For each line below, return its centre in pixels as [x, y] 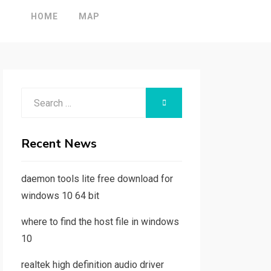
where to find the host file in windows [100, 222]
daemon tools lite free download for [97, 179]
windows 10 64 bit [60, 196]
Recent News [59, 144]
